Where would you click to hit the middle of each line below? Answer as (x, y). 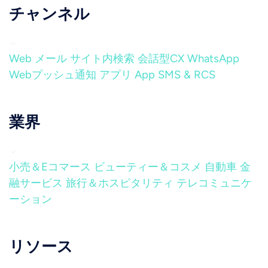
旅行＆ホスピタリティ (120, 183)
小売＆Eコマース (50, 167)
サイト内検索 (102, 59)
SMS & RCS (187, 75)
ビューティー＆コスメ (148, 167)
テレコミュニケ (214, 183)
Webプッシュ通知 (53, 75)
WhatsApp (213, 59)
